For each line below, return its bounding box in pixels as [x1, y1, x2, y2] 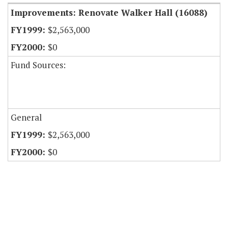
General [11, 111, 42, 124]
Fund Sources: [11, 59, 66, 71]
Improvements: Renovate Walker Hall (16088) [11, 7, 207, 19]
